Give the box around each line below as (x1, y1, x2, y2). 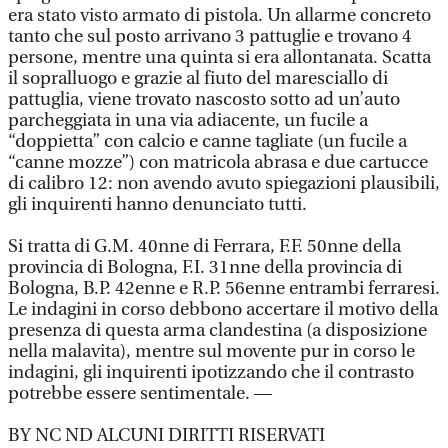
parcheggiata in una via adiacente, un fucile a (8, 110, 368, 131)
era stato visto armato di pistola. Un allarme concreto (8, 5, 431, 26)
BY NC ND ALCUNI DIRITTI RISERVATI (8, 425, 325, 446)
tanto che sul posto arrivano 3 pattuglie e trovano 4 (8, 26, 412, 47)
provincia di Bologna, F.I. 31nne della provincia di (8, 257, 402, 278)
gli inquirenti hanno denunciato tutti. (8, 194, 307, 215)
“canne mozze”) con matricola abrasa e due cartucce (8, 152, 428, 173)
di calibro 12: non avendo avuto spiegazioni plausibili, (8, 173, 440, 194)
